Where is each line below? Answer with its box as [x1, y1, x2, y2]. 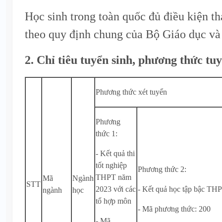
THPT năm [96, 172, 131, 181]
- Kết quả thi [96, 149, 135, 158]
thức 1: [96, 129, 117, 138]
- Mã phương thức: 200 [138, 204, 211, 213]
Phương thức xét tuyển [96, 87, 167, 96]
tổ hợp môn [96, 196, 131, 205]
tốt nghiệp [96, 161, 127, 169]
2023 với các [96, 184, 136, 193]
